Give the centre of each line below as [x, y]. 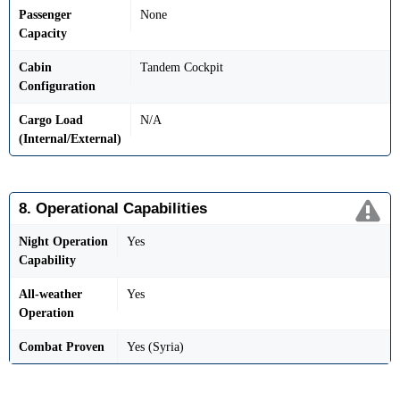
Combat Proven [62, 347]
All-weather [50, 295]
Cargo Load [51, 121]
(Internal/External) [70, 139]
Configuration [57, 87]
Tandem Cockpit [182, 68]
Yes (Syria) [155, 347]
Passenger [45, 15]
